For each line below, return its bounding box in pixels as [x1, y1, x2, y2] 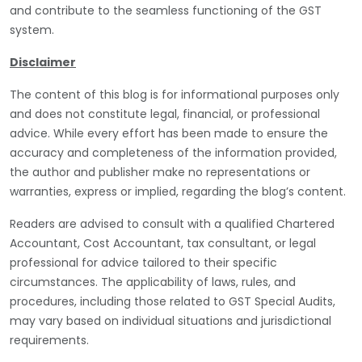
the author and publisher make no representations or [10, 163, 310, 180]
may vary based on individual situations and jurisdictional [10, 312, 331, 329]
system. [10, 21, 54, 38]
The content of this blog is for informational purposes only [10, 86, 339, 103]
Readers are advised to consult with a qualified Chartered [10, 215, 335, 232]
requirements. [10, 331, 89, 348]
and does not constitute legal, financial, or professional [10, 105, 320, 122]
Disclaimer [10, 53, 76, 70]
